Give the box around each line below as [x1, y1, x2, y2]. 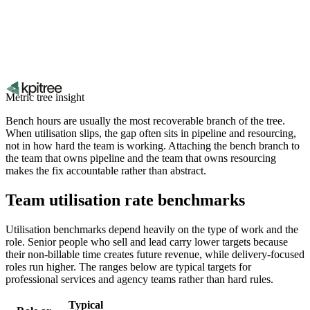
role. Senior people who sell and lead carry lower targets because [6, 235, 288, 248]
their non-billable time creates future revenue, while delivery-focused [6, 248, 304, 260]
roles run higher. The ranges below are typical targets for [6, 260, 251, 273]
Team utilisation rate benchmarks [6, 190, 245, 209]
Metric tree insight [6, 91, 84, 103]
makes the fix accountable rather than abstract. [6, 164, 206, 176]
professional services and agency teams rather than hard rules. [6, 273, 273, 285]
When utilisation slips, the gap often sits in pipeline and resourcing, [6, 127, 296, 139]
